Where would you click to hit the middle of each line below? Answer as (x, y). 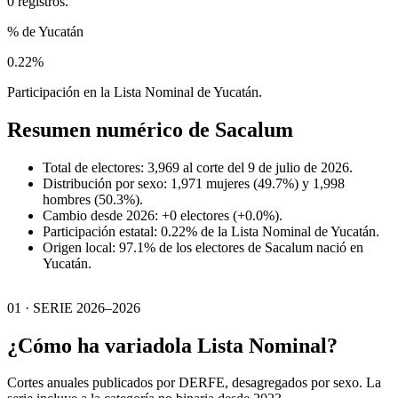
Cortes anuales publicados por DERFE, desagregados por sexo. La (194, 383)
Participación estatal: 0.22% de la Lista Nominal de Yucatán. (211, 231)
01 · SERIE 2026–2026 (74, 307)
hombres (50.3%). (93, 199)
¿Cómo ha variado (91, 345)
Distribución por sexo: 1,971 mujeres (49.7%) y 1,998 (194, 183)
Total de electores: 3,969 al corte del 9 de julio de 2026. (198, 167)
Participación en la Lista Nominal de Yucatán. (135, 92)
